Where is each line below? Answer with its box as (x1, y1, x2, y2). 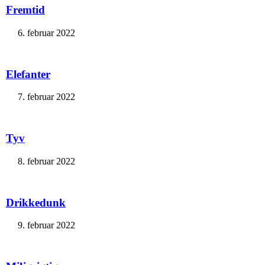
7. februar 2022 (18, 92, 75, 102)
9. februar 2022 (18, 220, 75, 231)
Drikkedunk (6, 196, 66, 209)
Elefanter (6, 67, 50, 80)
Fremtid (6, 4, 45, 17)
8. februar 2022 (18, 156, 75, 166)
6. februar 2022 (18, 27, 75, 38)
